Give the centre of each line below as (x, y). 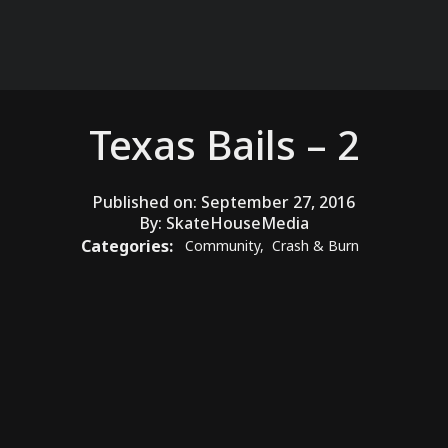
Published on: (147, 201)
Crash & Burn (315, 246)
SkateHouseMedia (237, 222)
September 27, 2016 (278, 201)
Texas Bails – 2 (224, 144)
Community (222, 246)
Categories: (129, 245)
